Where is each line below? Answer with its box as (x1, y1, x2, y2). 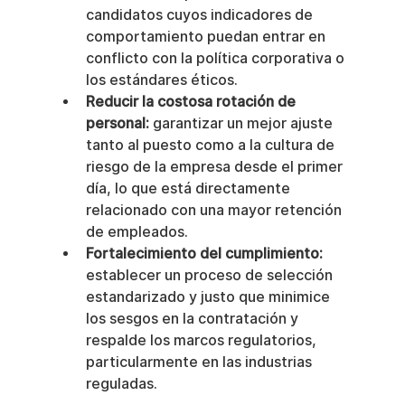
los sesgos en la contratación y (85, 310, 302, 327)
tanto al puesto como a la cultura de (85, 137, 338, 154)
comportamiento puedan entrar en (85, 28, 329, 45)
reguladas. (85, 375, 157, 392)
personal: (85, 115, 149, 132)
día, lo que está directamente (85, 180, 294, 197)
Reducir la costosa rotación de (85, 93, 299, 110)
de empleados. (85, 223, 188, 240)
